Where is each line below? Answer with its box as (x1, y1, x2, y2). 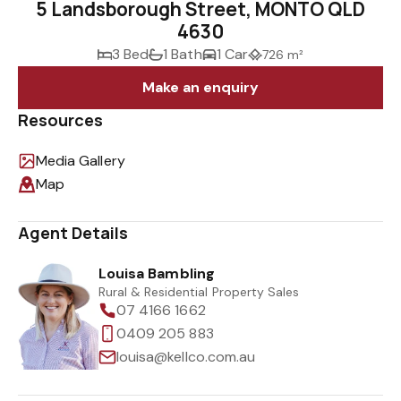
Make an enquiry (141, 78, 260, 97)
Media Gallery (36, 151, 125, 170)
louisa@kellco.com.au (116, 347, 255, 366)
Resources (18, 109, 104, 131)
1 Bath (163, 45, 202, 64)
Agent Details (18, 222, 129, 243)
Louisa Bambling (98, 264, 215, 283)
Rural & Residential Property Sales (98, 284, 299, 300)
